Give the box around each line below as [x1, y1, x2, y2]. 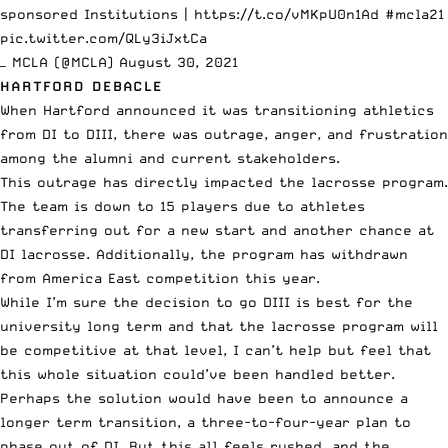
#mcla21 [385, 6, 444, 23]
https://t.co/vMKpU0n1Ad [194, 6, 379, 23]
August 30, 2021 [119, 54, 238, 71]
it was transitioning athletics [196, 102, 434, 119]
